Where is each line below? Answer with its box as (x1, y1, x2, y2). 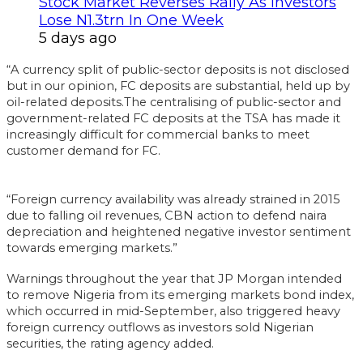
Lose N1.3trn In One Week (39, 11, 224, 29)
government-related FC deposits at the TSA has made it (6, 110, 340, 126)
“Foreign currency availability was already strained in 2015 (6, 191, 340, 207)
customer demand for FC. (6, 143, 160, 158)
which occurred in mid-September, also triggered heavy (6, 303, 340, 318)
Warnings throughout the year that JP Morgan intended (6, 271, 342, 286)
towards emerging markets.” (6, 240, 177, 255)
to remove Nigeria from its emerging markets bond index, (6, 287, 354, 302)
